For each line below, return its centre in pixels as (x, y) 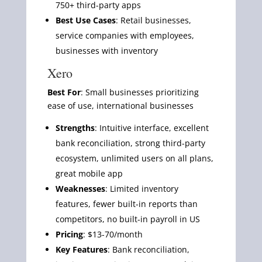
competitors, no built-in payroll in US (127, 219)
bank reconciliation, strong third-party (130, 143)
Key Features (81, 249)
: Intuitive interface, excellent (151, 127)
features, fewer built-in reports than (126, 204)
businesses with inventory (106, 50)
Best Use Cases (85, 20)
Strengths (75, 127)
